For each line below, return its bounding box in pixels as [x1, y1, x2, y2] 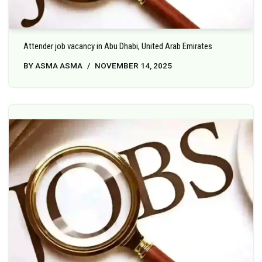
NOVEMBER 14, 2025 [95, 61, 172, 71]
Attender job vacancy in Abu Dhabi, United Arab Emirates [23, 41, 212, 52]
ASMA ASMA [35, 61, 82, 71]
